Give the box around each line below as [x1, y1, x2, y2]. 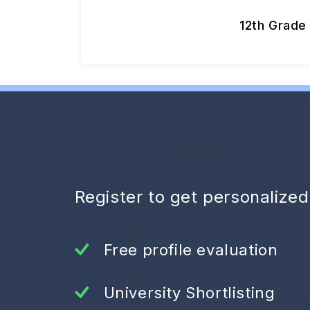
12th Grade [239, 18, 307, 33]
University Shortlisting [103, 283, 275, 302]
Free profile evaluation [103, 240, 278, 259]
